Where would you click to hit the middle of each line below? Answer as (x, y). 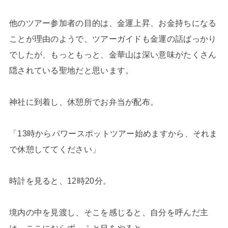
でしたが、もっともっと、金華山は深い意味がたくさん (113, 55)
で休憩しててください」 (55, 149)
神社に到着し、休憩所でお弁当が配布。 (84, 102)
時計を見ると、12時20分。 (60, 181)
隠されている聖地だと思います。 (71, 70)
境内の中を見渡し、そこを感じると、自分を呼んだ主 (109, 212)
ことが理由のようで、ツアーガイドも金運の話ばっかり (113, 39)
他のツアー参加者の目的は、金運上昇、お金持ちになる (113, 23)
